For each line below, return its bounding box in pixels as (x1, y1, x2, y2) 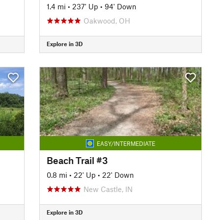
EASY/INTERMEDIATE (96, 139, 155, 147)
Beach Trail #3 (46, 154, 108, 166)
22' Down (102, 170, 134, 179)
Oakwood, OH (83, 16, 130, 25)
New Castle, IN (83, 184, 133, 193)
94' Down (104, 1, 137, 11)
